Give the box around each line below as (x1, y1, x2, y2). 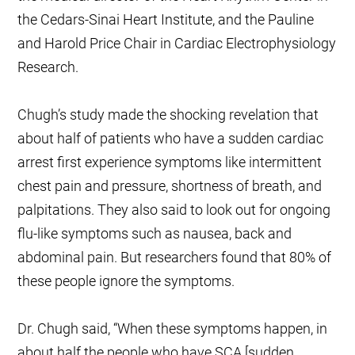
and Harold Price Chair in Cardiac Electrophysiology (17, 35, 337, 52)
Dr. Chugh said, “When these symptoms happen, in (17, 320, 328, 338)
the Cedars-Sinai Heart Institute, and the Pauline (17, 11, 315, 29)
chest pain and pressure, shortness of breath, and (17, 177, 323, 195)
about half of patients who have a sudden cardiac (17, 130, 324, 147)
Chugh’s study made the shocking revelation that (17, 106, 319, 124)
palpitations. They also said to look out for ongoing (17, 201, 331, 219)
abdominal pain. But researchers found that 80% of (17, 249, 332, 266)
